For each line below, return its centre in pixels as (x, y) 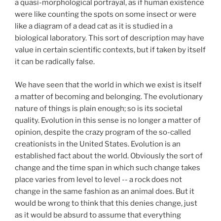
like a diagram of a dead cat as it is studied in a (94, 26)
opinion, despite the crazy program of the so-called (103, 132)
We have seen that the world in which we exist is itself (108, 85)
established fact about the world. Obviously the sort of (109, 156)
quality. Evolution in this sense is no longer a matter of (108, 120)
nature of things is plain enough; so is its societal (99, 108)
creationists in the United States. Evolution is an (98, 144)
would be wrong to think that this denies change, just (106, 203)
